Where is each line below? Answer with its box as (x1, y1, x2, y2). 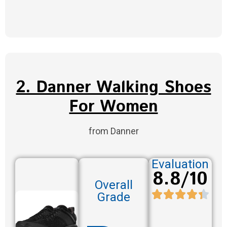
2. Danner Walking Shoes (16, 76, 211, 100)
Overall (94, 177, 133, 192)
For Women (69, 95, 158, 119)
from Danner (88, 126, 139, 137)
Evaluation (152, 157, 209, 172)
